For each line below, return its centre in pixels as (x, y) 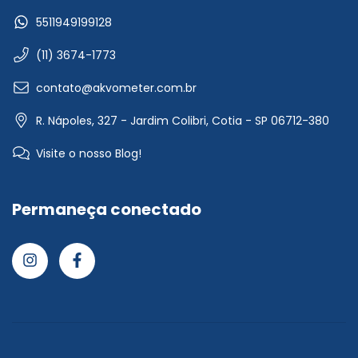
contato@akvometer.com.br (116, 88)
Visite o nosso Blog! (89, 154)
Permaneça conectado (107, 210)
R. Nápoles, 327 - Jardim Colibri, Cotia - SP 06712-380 (183, 121)
